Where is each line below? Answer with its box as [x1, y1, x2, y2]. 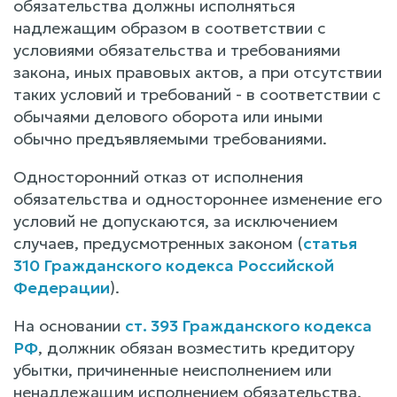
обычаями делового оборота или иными [13, 105, 323, 127]
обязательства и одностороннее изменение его [13, 188, 382, 209]
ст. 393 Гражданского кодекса [125, 315, 372, 336]
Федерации [13, 276, 110, 298]
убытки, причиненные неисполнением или [13, 359, 331, 380]
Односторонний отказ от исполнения [13, 166, 303, 187]
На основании [13, 315, 125, 336]
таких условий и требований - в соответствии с [13, 83, 381, 105]
